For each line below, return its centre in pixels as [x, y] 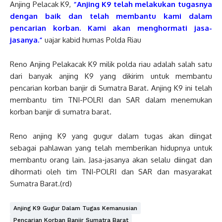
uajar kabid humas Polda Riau [92, 40]
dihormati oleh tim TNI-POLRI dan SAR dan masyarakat [111, 171]
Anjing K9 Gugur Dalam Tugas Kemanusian [75, 208]
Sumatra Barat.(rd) [41, 183]
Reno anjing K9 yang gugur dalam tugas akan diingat [111, 136]
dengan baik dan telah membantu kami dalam [111, 16]
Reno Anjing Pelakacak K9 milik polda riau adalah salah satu [111, 64]
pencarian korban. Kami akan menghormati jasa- [111, 28]
